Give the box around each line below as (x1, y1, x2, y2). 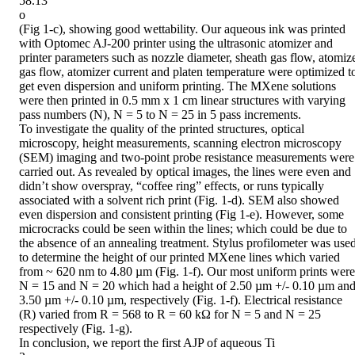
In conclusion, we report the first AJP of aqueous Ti (19, 336, 275, 350)
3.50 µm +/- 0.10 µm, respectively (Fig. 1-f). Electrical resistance (19, 293, 342, 307)
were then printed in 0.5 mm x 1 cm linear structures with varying (19, 94, 345, 108)
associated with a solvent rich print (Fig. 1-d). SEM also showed (19, 193, 339, 208)
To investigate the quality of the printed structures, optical (19, 122, 304, 136)
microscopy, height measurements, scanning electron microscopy (19, 136, 342, 151)
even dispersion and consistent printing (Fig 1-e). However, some (19, 208, 344, 222)
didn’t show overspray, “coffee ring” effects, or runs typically (19, 179, 324, 193)
